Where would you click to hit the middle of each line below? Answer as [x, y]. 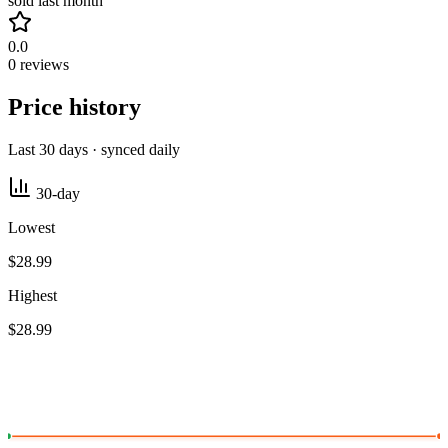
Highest [32, 296]
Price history [74, 107]
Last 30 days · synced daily [94, 150]
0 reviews [38, 65]
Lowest [31, 228]
